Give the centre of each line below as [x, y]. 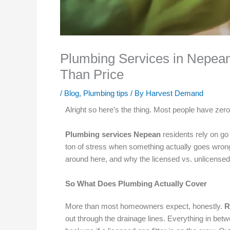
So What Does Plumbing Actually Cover [136, 184]
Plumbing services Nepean [113, 134]
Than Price [92, 74]
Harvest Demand [175, 93]
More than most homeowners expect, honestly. [145, 206]
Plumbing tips [106, 93]
